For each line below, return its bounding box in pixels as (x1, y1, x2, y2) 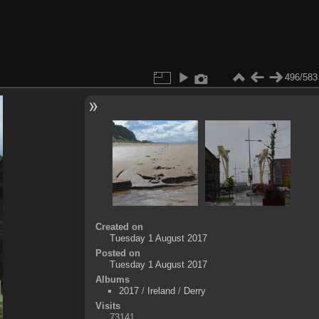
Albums (95, 273, 130, 285)
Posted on (95, 247, 140, 258)
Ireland (147, 285, 175, 296)
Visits (95, 300, 120, 311)
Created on (95, 221, 143, 232)
